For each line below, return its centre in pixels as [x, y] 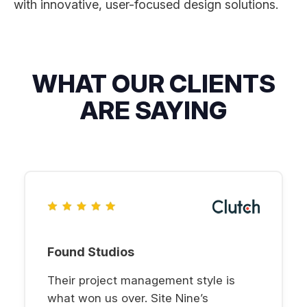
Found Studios [91, 251]
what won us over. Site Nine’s [128, 298]
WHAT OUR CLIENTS [153, 83]
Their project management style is [141, 280]
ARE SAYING [153, 110]
